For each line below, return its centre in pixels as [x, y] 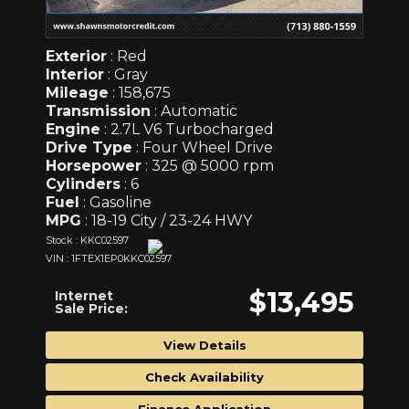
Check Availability [204, 377]
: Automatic [194, 110]
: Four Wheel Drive [203, 147]
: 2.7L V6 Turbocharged [187, 129]
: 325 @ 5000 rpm [208, 165]
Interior [75, 74]
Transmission [98, 110]
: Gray [126, 74]
